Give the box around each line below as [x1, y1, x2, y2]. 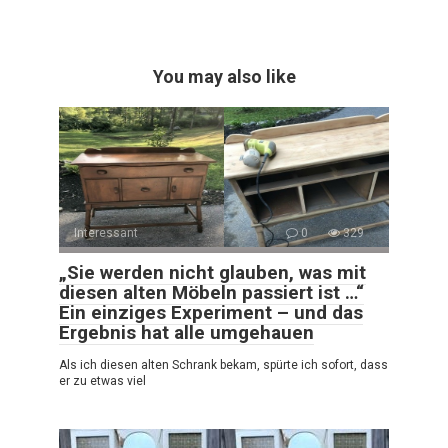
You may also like [152, 65, 296, 87]
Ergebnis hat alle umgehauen [59, 320, 314, 344]
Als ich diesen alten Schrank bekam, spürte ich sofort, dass [59, 357, 388, 372]
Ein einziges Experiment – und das [59, 300, 363, 324]
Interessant [74, 225, 138, 240]
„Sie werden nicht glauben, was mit [59, 260, 366, 284]
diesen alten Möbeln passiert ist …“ [59, 280, 364, 304]
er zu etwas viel [59, 373, 146, 388]
